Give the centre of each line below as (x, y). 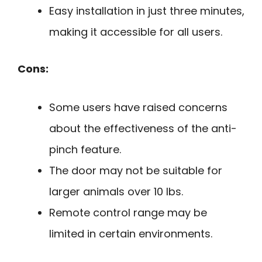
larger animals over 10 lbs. (116, 192)
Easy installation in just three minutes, (147, 11)
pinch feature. (85, 150)
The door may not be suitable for (136, 171)
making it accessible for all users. (136, 32)
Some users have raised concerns (138, 108)
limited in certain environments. (131, 234)
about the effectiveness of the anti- (143, 129)
